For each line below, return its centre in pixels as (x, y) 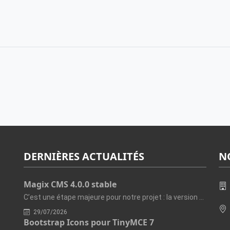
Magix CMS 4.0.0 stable (70, 184)
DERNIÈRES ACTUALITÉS (84, 156)
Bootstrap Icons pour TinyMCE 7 (89, 222)
